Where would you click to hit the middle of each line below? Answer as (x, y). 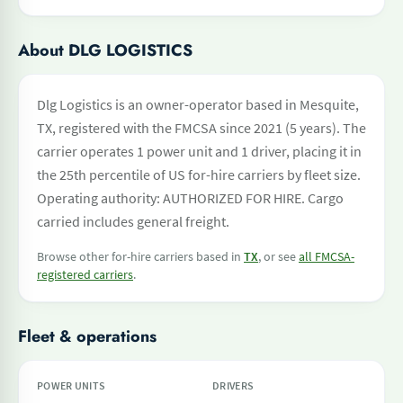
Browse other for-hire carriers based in (140, 256)
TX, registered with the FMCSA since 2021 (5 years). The (201, 128)
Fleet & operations (87, 336)
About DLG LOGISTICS (105, 50)
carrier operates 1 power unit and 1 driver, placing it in (199, 151)
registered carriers (85, 274)
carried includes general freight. (133, 221)
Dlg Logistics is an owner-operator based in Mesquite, (198, 104)
